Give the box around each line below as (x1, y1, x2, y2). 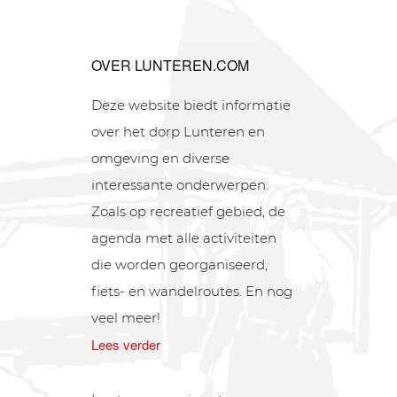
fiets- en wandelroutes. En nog (91, 283, 293, 300)
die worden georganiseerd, (91, 256, 269, 274)
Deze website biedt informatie (91, 97, 292, 114)
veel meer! (91, 309, 161, 327)
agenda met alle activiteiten (91, 230, 277, 247)
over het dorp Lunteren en (91, 123, 266, 141)
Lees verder (91, 335, 161, 354)
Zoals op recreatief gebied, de (91, 203, 286, 221)
